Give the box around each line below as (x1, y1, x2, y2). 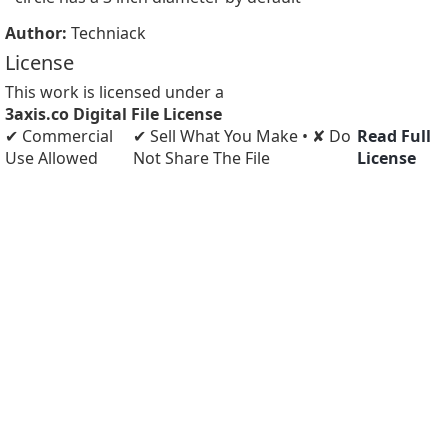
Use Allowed (5, 147, 98, 169)
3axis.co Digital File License (5, 103, 222, 125)
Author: (5, 22, 71, 44)
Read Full (357, 125, 432, 147)
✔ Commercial (5, 125, 113, 147)
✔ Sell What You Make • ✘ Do (133, 125, 352, 147)
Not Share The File (133, 147, 271, 169)
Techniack (71, 22, 146, 44)
